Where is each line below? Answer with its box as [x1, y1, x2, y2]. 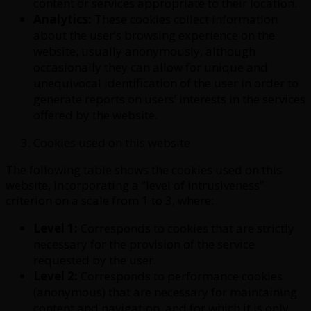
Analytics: [33, 10, 92, 27]
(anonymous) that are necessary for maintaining [33, 283, 297, 300]
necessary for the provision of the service [33, 235, 255, 252]
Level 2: [33, 267, 78, 284]
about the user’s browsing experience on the [33, 26, 275, 43]
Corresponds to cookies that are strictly [78, 219, 294, 236]
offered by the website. [33, 106, 158, 123]
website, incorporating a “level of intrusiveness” [6, 176, 264, 193]
